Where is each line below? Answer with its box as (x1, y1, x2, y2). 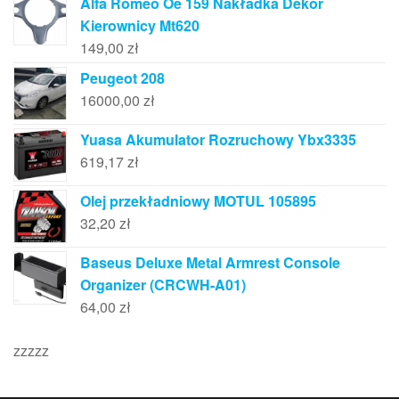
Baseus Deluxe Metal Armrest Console (80, 252, 340, 273)
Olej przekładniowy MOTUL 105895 (80, 191, 316, 211)
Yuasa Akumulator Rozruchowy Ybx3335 (80, 129, 356, 150)
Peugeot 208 (80, 68, 165, 88)
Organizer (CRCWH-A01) (80, 274, 246, 295)
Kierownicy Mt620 (80, 15, 199, 36)
